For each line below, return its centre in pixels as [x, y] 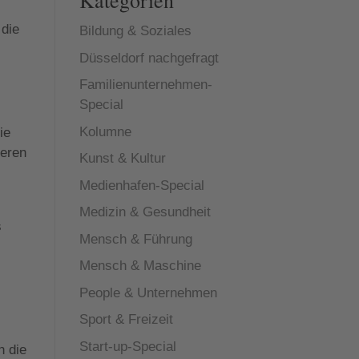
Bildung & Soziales [135, 31]
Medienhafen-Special [141, 185]
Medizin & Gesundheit [145, 212]
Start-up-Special [127, 346]
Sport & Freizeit [126, 319]
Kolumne [105, 131]
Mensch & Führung [135, 239]
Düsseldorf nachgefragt [149, 58]
